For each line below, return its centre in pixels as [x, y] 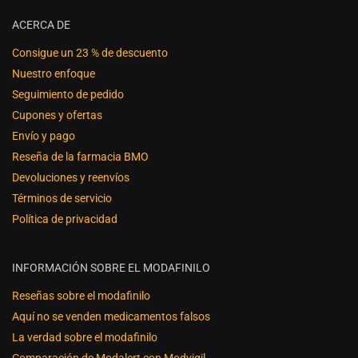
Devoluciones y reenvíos [71, 177]
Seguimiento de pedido [68, 94]
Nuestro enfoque [54, 73]
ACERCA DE [41, 24]
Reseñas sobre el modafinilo [81, 295]
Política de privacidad [65, 219]
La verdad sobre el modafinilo [85, 337]
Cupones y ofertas [57, 115]
